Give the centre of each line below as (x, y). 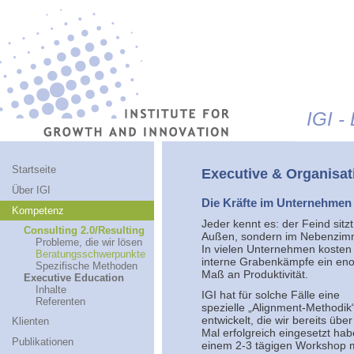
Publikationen (43, 342)
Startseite (34, 169)
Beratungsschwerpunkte (90, 254)
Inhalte (51, 290)
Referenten (60, 301)
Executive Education (74, 278)
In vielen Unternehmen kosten (277, 249)
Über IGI (31, 190)
